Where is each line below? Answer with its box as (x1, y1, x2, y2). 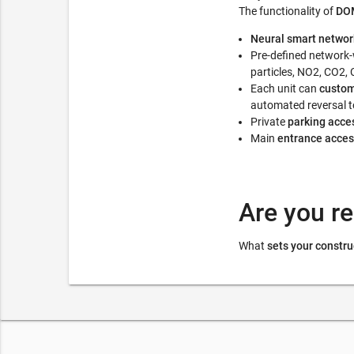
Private (250, 115, 288, 129)
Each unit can (250, 82, 317, 96)
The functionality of (239, 5, 336, 18)
